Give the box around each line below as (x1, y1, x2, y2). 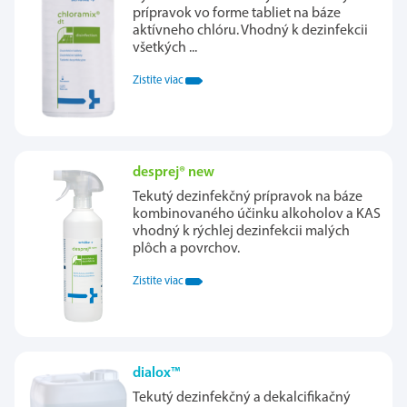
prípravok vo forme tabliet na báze (133, 6, 341, 22)
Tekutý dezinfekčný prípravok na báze (133, 190, 362, 205)
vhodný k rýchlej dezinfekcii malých (133, 224, 350, 240)
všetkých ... (133, 41, 197, 56)
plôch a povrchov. (133, 242, 240, 257)
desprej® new (133, 165, 214, 181)
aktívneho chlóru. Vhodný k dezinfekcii (133, 24, 368, 39)
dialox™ (133, 366, 180, 382)
